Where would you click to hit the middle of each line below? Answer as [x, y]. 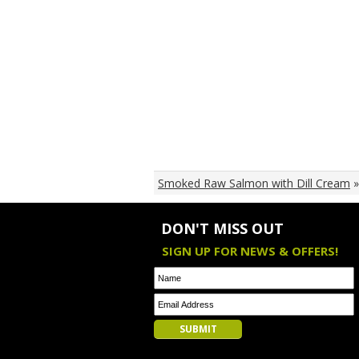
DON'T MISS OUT [222, 228]
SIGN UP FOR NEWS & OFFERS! [250, 251]
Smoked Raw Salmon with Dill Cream [254, 183]
